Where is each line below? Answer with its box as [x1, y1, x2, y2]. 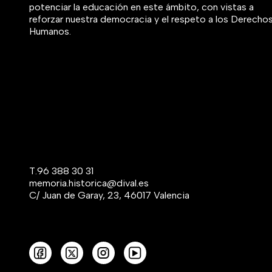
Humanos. [29, 25, 71, 38]
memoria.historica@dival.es [29, 177, 149, 189]
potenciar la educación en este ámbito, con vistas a [29, 1, 254, 13]
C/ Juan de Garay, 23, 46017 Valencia [29, 189, 189, 202]
